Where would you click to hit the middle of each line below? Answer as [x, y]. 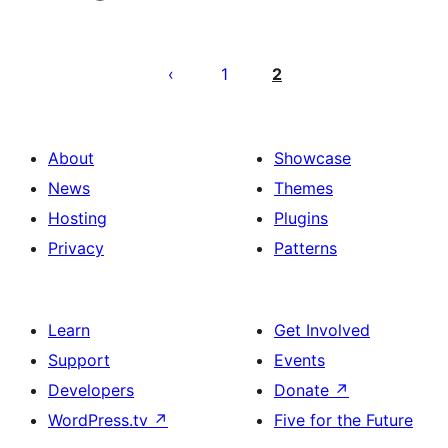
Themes [303, 188]
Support [79, 360]
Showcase [312, 158]
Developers [91, 390]
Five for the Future [343, 420]
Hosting [77, 218]
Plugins [301, 218]
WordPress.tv [100, 420]
